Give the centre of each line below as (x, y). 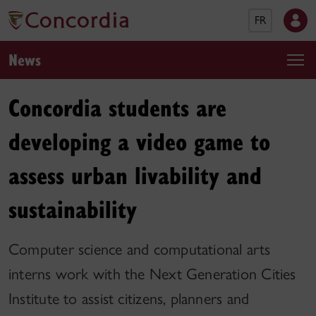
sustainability (73, 208)
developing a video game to (139, 141)
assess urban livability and (135, 175)
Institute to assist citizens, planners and (129, 299)
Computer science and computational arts (140, 249)
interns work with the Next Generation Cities (152, 274)
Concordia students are (117, 107)
